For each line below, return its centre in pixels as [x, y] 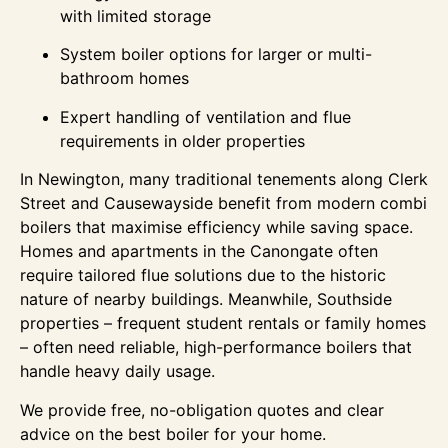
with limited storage [135, 15]
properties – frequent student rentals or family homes [223, 323]
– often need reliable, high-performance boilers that [216, 347]
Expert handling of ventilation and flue [205, 116]
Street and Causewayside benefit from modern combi [223, 203]
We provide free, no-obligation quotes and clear [202, 409]
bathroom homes [124, 78]
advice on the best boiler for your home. [173, 433]
